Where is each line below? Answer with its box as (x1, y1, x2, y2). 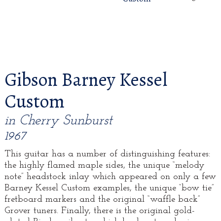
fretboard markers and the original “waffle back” (4, 195, 200, 205)
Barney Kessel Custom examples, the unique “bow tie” (4, 184, 214, 193)
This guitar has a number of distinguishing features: (4, 149, 210, 159)
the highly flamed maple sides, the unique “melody (4, 161, 204, 171)
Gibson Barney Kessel (4, 67, 167, 93)
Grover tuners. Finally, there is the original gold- (4, 206, 195, 216)
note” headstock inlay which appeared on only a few (4, 172, 216, 182)
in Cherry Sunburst (4, 114, 112, 128)
